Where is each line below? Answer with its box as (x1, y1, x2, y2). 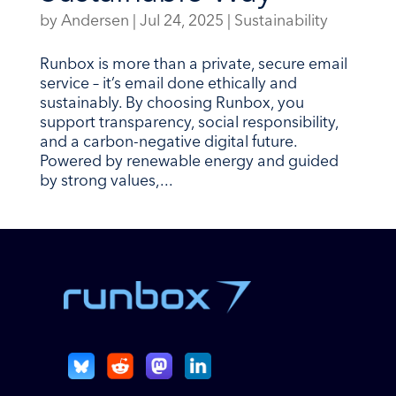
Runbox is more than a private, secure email (39, 57, 347, 73)
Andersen (60, 14, 129, 30)
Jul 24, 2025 (139, 14, 224, 30)
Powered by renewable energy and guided (39, 155, 339, 171)
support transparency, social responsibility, (39, 116, 339, 132)
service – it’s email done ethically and (39, 77, 297, 93)
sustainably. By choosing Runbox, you (39, 96, 304, 112)
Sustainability (233, 14, 328, 30)
